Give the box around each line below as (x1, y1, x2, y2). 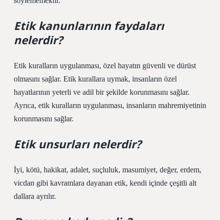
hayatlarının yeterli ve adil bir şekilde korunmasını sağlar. (14, 88, 190, 96)
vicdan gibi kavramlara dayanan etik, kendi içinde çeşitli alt (14, 179, 196, 187)
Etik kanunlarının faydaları (14, 18, 164, 33)
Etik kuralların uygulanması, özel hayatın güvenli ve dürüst (14, 61, 196, 70)
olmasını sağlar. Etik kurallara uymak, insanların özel (14, 75, 177, 83)
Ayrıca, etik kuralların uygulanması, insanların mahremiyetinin (14, 101, 206, 110)
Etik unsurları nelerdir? (14, 137, 141, 152)
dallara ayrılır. (14, 192, 56, 200)
